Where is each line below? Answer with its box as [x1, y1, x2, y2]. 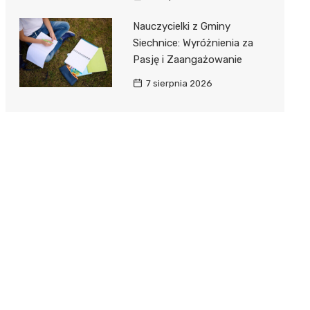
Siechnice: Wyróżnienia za [132, 37, 253, 49]
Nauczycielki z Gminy [132, 20, 230, 33]
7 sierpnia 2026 [145, 78, 212, 89]
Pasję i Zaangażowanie [132, 53, 242, 66]
